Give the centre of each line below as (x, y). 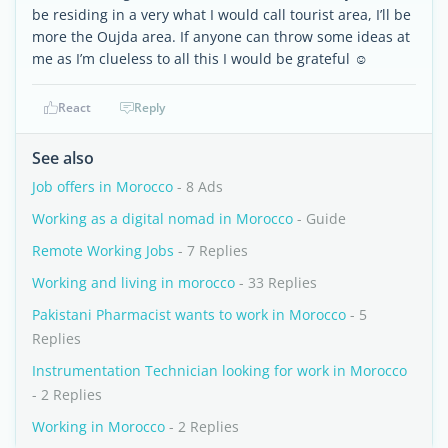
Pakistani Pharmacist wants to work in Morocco (189, 314)
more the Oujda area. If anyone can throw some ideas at (221, 36)
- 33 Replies (276, 282)
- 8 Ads (198, 186)
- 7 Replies (211, 250)
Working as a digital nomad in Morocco (162, 218)
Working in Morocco (98, 426)
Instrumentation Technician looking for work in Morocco (219, 370)
